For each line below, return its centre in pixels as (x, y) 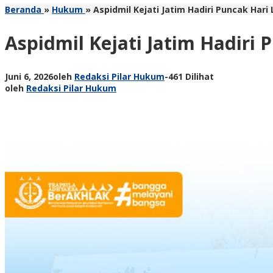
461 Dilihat (191, 76)
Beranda (23, 9)
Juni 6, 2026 (29, 76)
